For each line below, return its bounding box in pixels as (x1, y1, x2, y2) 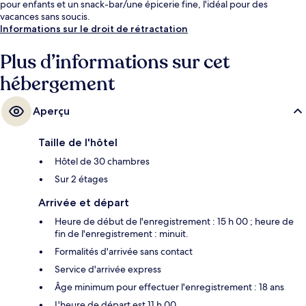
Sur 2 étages (55, 172, 108, 185)
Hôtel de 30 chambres (55, 154, 150, 167)
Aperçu (33, 104, 70, 117)
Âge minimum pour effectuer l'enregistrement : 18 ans (55, 280, 284, 293)
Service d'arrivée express (55, 262, 161, 275)
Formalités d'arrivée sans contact (55, 245, 193, 258)
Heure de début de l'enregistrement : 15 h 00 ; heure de (55, 214, 294, 227)
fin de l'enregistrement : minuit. (55, 227, 189, 240)
